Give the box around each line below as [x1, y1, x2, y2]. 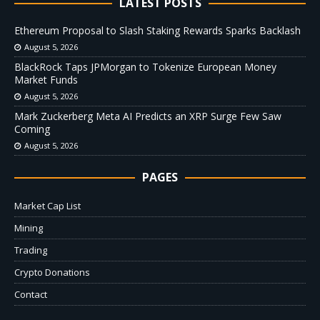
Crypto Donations [14, 266, 90, 279]
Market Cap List [14, 199, 81, 213]
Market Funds [14, 73, 78, 87]
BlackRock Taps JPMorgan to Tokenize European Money [14, 60, 276, 74]
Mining [14, 221, 43, 235]
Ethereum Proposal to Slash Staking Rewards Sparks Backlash [14, 24, 301, 38]
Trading [14, 244, 47, 257]
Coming [14, 122, 50, 136]
